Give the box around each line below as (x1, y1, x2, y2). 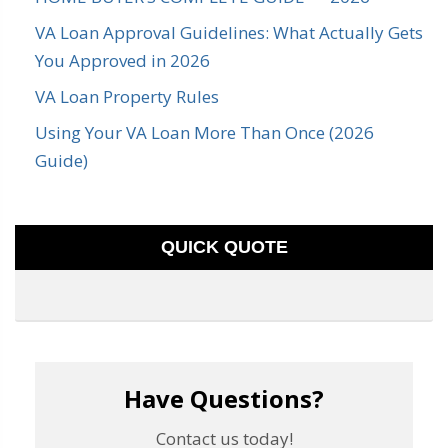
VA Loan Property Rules (35, 84, 219, 108)
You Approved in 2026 (35, 48, 210, 72)
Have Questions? (124, 381, 324, 415)
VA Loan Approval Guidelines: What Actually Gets (35, 20, 423, 44)
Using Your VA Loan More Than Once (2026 (35, 120, 374, 144)
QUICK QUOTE (160, 236, 288, 257)
